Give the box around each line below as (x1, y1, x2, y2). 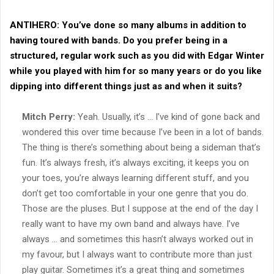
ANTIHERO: (10, 19, 59, 31)
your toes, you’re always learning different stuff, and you (22, 172, 249, 183)
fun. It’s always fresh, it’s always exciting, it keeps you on (22, 157, 249, 168)
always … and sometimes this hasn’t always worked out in (22, 233, 253, 245)
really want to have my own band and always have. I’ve (22, 218, 240, 229)
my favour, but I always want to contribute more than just (22, 248, 252, 260)
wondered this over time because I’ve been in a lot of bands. (22, 126, 264, 138)
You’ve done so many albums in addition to (59, 19, 246, 31)
